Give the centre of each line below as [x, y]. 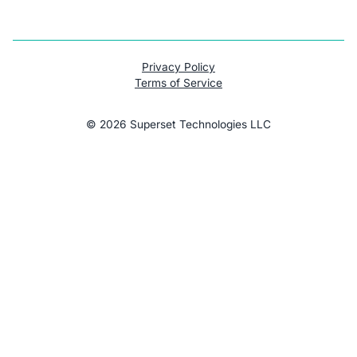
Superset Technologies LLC [199, 124]
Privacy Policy [178, 67]
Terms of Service [178, 83]
